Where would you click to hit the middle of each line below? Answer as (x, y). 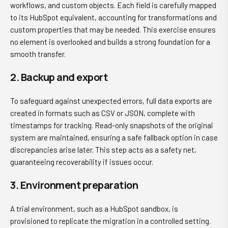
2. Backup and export (59, 77)
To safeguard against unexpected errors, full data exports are (111, 101)
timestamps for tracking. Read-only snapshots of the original (111, 125)
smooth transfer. (38, 54)
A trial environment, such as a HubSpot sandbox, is (94, 209)
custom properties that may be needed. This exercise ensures (113, 30)
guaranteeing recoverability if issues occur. (82, 162)
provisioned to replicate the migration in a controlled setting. (110, 221)
